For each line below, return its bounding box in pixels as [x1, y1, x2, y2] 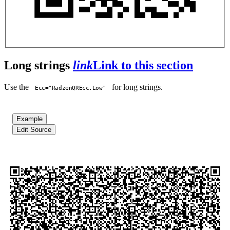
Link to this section [93, 58, 193, 72]
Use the [4, 82, 31, 91]
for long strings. [110, 82, 163, 91]
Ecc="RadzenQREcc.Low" [35, 84, 106, 91]
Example [16, 114, 43, 123]
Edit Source [16, 125, 51, 133]
